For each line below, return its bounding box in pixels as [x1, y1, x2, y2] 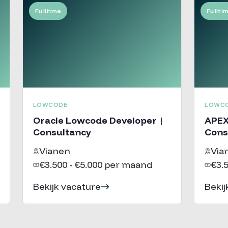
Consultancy [33, 126, 91, 138]
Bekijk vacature [33, 181, 101, 192]
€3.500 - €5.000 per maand [39, 159, 152, 170]
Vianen [39, 145, 70, 157]
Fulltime [35, 7, 62, 15]
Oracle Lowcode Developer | [33, 115, 163, 126]
